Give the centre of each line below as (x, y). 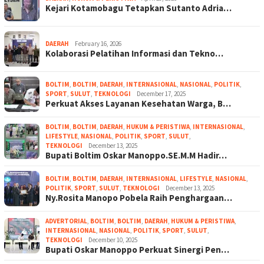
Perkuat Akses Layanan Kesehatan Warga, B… (138, 103)
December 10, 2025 (113, 240)
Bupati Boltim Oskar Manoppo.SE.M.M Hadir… (136, 155)
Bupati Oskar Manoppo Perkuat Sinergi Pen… (137, 249)
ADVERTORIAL (66, 221)
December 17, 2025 (161, 93)
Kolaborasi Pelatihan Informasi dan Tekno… (134, 53)
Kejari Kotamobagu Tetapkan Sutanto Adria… (138, 8)
